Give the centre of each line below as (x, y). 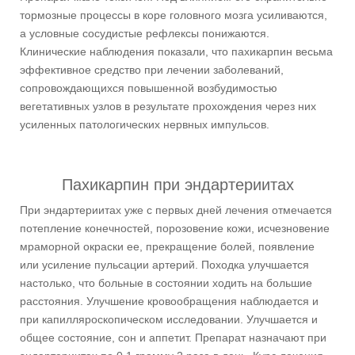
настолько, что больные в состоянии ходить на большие (166, 282)
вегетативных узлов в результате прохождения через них (168, 106)
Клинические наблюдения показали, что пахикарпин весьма (176, 51)
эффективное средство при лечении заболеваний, (152, 69)
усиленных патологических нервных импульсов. (145, 124)
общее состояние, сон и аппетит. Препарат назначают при (173, 337)
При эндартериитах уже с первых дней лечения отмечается (176, 210)
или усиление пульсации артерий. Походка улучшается (164, 264)
